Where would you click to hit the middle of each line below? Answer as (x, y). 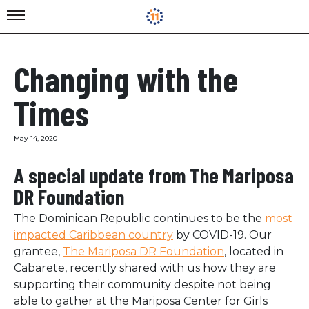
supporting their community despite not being (142, 285)
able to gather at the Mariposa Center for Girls (141, 301)
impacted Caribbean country (93, 235)
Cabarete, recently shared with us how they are (145, 268)
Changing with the (126, 79)
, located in (254, 251)
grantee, (38, 251)
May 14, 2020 (36, 138)
